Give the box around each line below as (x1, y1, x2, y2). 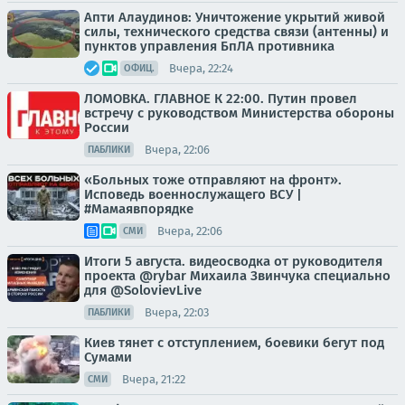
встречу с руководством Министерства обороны (84, 105, 394, 121)
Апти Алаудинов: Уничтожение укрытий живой (84, 9, 385, 25)
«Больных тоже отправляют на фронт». (84, 172, 342, 188)
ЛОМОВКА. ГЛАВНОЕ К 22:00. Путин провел (84, 90, 357, 107)
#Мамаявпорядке (84, 201, 193, 217)
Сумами (84, 349, 132, 365)
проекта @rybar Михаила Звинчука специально (84, 268, 391, 284)
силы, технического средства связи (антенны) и (84, 24, 389, 40)
